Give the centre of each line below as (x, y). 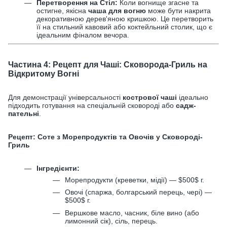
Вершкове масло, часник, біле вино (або (132, 213)
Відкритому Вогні (44, 73)
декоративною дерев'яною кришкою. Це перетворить (125, 19)
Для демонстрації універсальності (65, 97)
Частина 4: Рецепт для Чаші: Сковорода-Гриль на (108, 64)
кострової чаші (150, 97)
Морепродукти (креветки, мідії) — (122, 180)
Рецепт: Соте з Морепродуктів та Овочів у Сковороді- (105, 137)
